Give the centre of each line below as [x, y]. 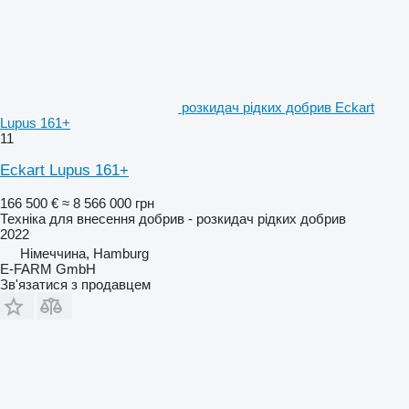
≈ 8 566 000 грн [108, 203]
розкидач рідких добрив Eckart [278, 107]
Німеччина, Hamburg [84, 253]
